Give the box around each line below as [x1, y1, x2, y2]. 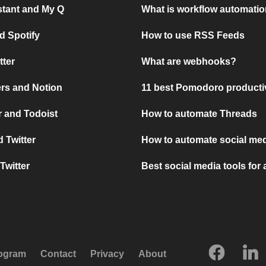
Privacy [90, 248, 124, 259]
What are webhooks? [141, 56, 237, 67]
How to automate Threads [141, 109, 258, 119]
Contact [40, 248, 76, 259]
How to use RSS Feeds [141, 30, 245, 41]
